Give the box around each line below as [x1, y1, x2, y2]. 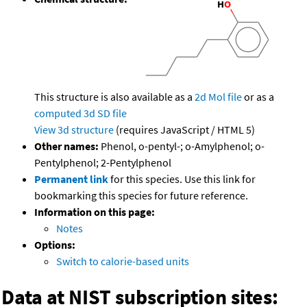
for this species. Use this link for [110, 172, 256, 186]
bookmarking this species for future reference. [34, 188, 248, 203]
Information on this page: [34, 205, 155, 219]
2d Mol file [195, 90, 242, 104]
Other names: [34, 139, 99, 153]
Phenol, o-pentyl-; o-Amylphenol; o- [99, 139, 265, 153]
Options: [34, 238, 75, 252]
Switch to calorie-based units [56, 254, 189, 269]
